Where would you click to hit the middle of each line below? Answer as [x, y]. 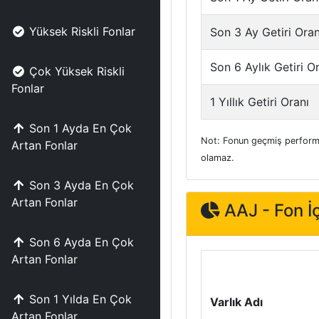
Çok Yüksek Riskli [77, 71]
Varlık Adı [236, 302]
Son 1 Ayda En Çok [80, 128]
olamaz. [218, 158]
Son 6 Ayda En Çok [82, 242]
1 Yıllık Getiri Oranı [260, 102]
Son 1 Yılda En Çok [80, 299]
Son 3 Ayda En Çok [82, 185]
